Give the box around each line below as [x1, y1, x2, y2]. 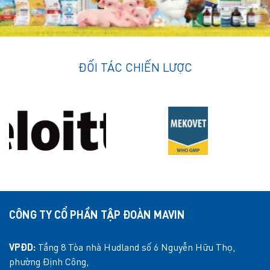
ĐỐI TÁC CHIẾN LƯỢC [78, 63, 192, 75]
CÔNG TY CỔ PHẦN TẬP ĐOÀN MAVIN [9, 210, 185, 222]
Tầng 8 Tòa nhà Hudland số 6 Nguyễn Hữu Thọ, [36, 243, 235, 254]
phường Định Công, [9, 258, 89, 268]
